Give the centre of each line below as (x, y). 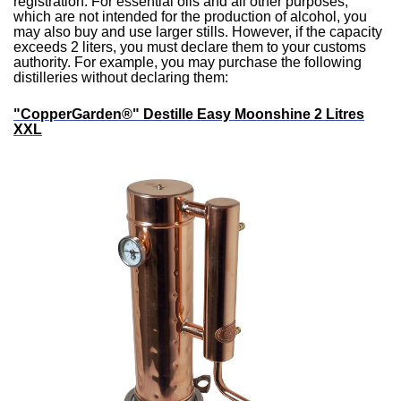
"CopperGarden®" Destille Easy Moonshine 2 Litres (189, 114)
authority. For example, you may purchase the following (188, 63)
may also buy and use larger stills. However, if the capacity (198, 32)
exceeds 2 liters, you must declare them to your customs (190, 47)
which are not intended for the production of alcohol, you (191, 17)
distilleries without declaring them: (121, 78)
